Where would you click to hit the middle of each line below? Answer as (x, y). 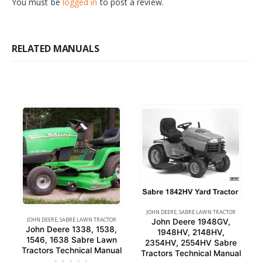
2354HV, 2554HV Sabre (191, 243)
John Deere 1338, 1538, (71, 230)
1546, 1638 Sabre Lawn (71, 240)
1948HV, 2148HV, (191, 232)
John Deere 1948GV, (191, 222)
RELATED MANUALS (56, 49)
